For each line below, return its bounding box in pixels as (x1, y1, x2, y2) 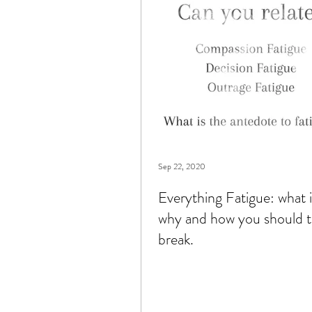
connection (214, 38, 276, 58)
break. (158, 228, 194, 250)
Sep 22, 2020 (158, 160, 205, 173)
